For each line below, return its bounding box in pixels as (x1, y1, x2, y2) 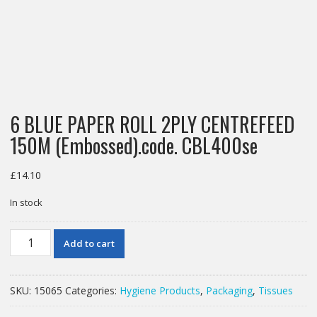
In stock (9, 195, 42, 209)
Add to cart (64, 236, 115, 250)
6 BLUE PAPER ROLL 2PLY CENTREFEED (9, 109, 294, 139)
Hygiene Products (119, 283, 200, 297)
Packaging (205, 283, 253, 297)
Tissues (258, 283, 293, 297)
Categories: (64, 283, 120, 297)
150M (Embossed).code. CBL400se (9, 130, 258, 160)
